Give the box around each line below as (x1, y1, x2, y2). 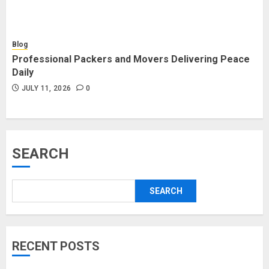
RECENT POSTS (12, 239, 100, 253)
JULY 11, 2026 (21, 84, 71, 92)
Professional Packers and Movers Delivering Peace (12, 53, 250, 65)
